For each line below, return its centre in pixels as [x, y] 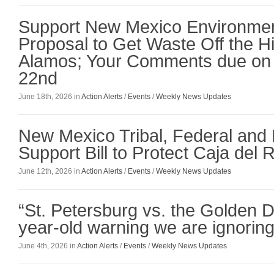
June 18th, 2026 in [50, 96]
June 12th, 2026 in [50, 171]
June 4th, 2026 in [48, 246]
